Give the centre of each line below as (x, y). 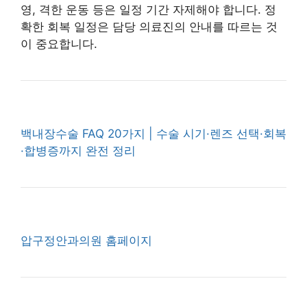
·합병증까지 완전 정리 (78, 151)
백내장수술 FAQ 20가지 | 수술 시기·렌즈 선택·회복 (153, 134)
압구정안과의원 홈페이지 (86, 241)
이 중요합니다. (59, 44)
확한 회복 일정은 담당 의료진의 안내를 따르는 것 (149, 27)
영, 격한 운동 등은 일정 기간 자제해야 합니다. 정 (148, 10)
